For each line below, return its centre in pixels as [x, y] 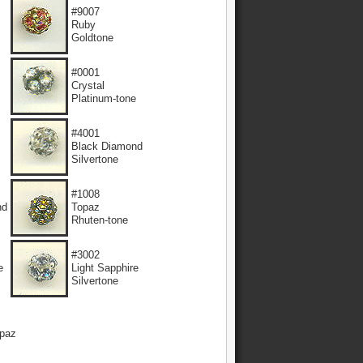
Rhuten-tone [100, 220]
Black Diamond [107, 146]
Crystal [88, 85]
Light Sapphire [105, 268]
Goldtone [92, 38]
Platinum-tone [104, 98]
